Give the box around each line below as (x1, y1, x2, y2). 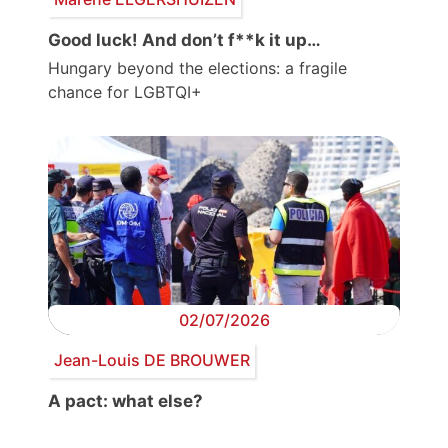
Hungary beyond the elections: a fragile (48, 57, 347, 78)
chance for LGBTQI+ (48, 81, 202, 102)
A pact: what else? (48, 390, 203, 411)
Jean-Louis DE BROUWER (53, 350, 250, 371)
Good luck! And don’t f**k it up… (48, 29, 321, 50)
